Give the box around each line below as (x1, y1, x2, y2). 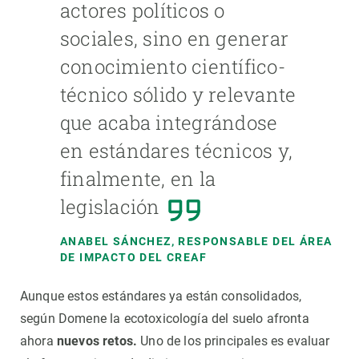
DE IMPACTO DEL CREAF (60, 251, 207, 264)
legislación (60, 194, 160, 220)
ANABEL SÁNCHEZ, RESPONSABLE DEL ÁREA (60, 235, 333, 248)
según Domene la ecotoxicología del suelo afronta (20, 311, 309, 327)
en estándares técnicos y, (60, 138, 292, 164)
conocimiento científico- (60, 54, 285, 80)
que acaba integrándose (60, 110, 278, 136)
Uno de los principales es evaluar (137, 333, 330, 349)
